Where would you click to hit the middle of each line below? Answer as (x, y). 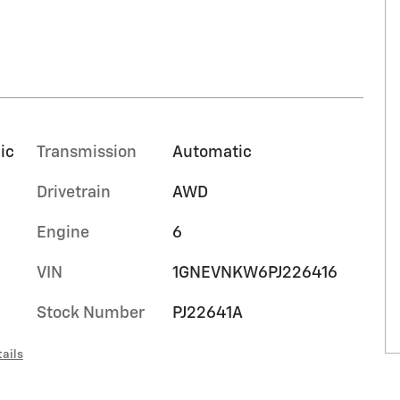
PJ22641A (207, 313)
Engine (63, 233)
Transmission (87, 152)
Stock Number (91, 313)
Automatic (212, 152)
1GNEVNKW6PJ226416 (254, 273)
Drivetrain (74, 192)
